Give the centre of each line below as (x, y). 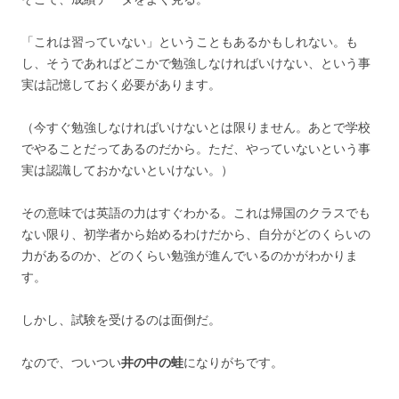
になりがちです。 (233, 362)
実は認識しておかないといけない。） (127, 170)
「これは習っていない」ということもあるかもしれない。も (190, 42)
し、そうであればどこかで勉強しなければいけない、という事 (196, 63)
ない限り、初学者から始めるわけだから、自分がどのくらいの (196, 234)
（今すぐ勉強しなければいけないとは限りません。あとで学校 (196, 127)
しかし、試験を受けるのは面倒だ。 (121, 320)
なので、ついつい (71, 362)
